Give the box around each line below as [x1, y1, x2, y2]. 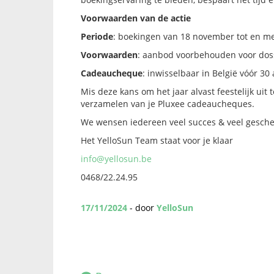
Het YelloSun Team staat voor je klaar [81, 135, 233, 147]
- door [130, 202, 154, 214]
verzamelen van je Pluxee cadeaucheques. [81, 98, 254, 110]
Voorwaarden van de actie [81, 12, 191, 24]
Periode [81, 31, 113, 43]
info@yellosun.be [81, 153, 152, 165]
